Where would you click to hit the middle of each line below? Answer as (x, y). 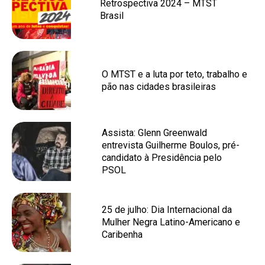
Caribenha (122, 235)
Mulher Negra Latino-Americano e (171, 222)
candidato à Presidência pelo (162, 158)
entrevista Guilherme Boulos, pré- (171, 145)
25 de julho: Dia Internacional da (167, 210)
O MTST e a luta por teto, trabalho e (174, 74)
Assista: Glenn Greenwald (154, 133)
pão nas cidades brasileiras (159, 87)
